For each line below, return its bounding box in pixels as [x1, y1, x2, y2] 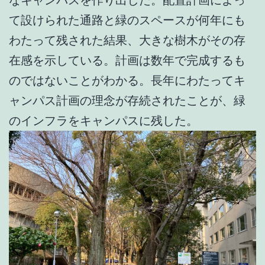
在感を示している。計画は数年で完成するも [9, 54, 245, 67]
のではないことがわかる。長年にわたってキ [9, 74, 245, 87]
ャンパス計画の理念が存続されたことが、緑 [9, 94, 245, 107]
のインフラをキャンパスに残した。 [9, 114, 198, 127]
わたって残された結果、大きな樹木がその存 [9, 34, 245, 47]
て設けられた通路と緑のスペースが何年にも [9, 14, 245, 27]
